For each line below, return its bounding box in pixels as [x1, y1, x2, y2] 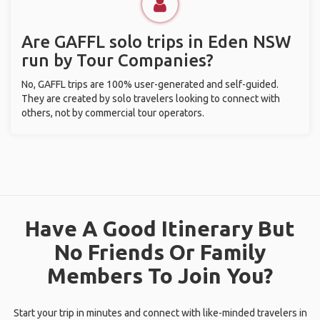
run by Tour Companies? [21, 51, 214, 70]
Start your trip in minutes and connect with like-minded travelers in [13, 307, 307, 319]
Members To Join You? [47, 264, 273, 288]
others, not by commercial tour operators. [21, 107, 204, 119]
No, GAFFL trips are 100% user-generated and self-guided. [21, 79, 279, 90]
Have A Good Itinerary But [25, 216, 295, 241]
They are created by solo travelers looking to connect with [21, 93, 280, 104]
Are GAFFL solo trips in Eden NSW [21, 32, 291, 51]
